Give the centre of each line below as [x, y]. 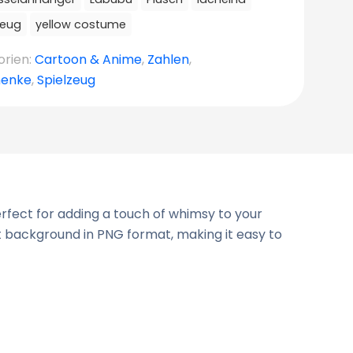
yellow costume [81, 24]
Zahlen [168, 59]
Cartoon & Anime [88, 59]
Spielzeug [66, 80]
